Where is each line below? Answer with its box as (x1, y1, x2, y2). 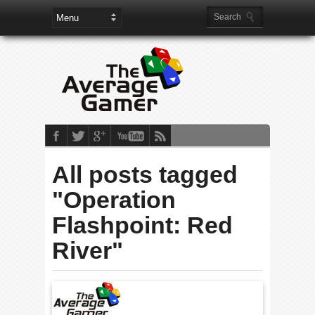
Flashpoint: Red (52, 212, 233, 238)
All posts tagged (52, 161, 238, 188)
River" (52, 237, 123, 264)
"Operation (52, 186, 176, 213)
